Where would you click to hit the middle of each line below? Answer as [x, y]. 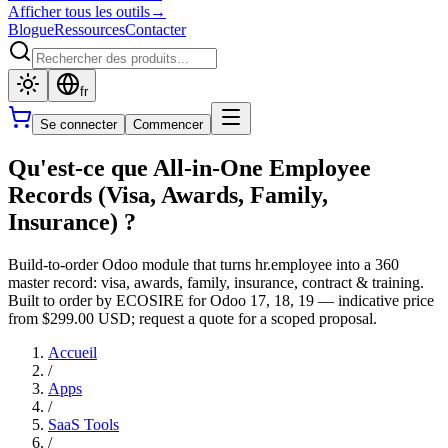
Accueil [72, 352]
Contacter [155, 29]
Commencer [168, 124]
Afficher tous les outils [79, 11]
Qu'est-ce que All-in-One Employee [189, 167]
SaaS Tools [83, 424]
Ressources [89, 29]
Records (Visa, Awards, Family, [168, 194]
